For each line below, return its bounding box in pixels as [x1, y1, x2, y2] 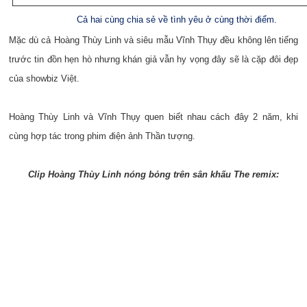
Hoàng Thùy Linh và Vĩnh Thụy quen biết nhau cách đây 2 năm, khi [9, 112, 298, 122]
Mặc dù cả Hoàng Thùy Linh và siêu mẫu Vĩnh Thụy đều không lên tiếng [9, 35, 298, 45]
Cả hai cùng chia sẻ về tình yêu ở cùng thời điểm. [77, 14, 277, 25]
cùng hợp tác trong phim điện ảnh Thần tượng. [9, 131, 195, 141]
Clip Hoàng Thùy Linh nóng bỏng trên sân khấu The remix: [28, 169, 279, 180]
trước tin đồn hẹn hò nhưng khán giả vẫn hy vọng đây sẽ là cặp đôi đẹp [9, 54, 298, 64]
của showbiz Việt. [9, 73, 79, 84]
